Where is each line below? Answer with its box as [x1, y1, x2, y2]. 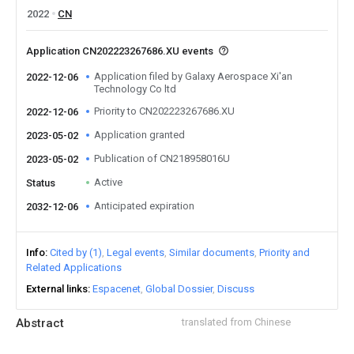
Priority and [259, 247, 310, 258]
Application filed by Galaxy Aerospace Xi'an [94, 70, 292, 82]
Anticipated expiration [94, 200, 194, 212]
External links [26, 283, 88, 295]
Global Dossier [145, 283, 213, 295]
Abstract [16, 316, 64, 330]
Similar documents [169, 247, 254, 258]
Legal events [107, 247, 164, 258]
